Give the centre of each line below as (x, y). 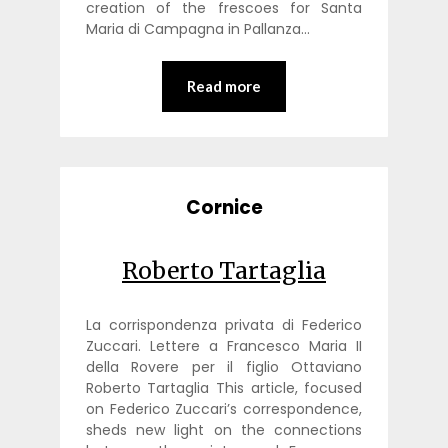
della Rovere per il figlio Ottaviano (224, 366)
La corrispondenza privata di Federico (224, 324)
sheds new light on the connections (224, 429)
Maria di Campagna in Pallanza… (197, 29)
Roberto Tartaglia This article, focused (224, 387)
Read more (224, 86)
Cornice (224, 207)
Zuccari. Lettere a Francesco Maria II (224, 345)
